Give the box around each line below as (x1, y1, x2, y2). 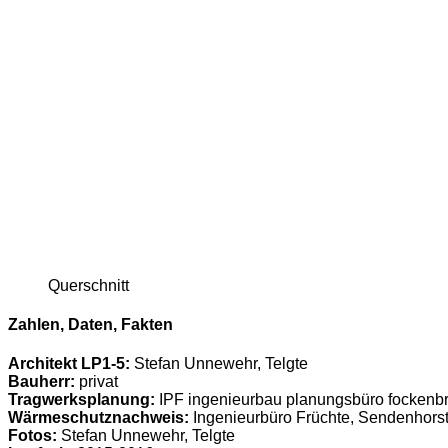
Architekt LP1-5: (8, 355, 134, 373)
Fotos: (8, 427, 57, 445)
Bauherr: (8, 373, 75, 391)
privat (75, 373, 118, 391)
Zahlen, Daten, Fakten (8, 316, 173, 334)
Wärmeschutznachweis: (8, 409, 189, 427)
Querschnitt (48, 276, 129, 294)
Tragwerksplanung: (8, 391, 155, 409)
